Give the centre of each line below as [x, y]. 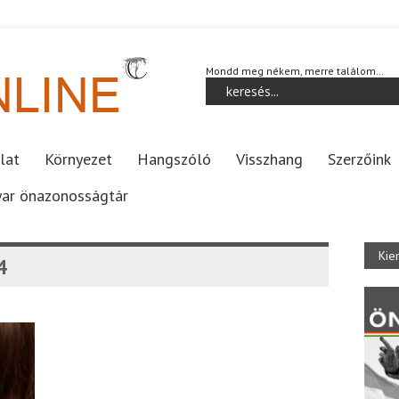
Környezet [78, 159]
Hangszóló [174, 159]
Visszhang [269, 159]
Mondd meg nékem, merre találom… [295, 71]
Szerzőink [359, 159]
